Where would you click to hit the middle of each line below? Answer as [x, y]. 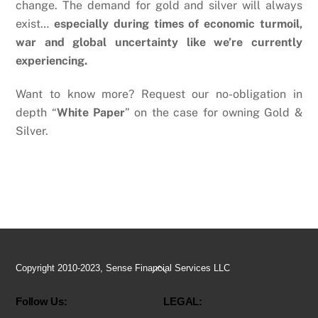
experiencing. [52, 60]
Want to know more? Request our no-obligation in [159, 94]
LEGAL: [183, 302]
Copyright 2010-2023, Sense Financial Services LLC [123, 268]
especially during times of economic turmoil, [178, 23]
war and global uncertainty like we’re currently [159, 42]
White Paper [91, 112]
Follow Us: [42, 302]
